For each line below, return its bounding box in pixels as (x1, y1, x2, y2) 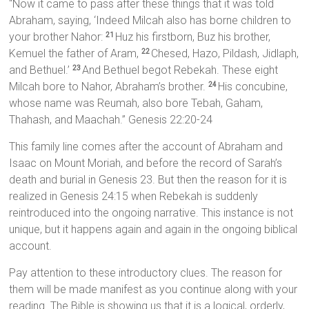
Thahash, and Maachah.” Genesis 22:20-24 (9, 113, 213, 127)
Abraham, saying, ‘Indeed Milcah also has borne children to (9, 14, 292, 28)
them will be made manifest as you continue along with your (9, 283, 298, 297)
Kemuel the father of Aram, (9, 47, 142, 61)
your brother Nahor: (9, 30, 106, 44)
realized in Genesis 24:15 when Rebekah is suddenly (9, 190, 259, 203)
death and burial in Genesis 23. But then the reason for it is (9, 173, 288, 187)
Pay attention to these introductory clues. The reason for (9, 266, 283, 280)
